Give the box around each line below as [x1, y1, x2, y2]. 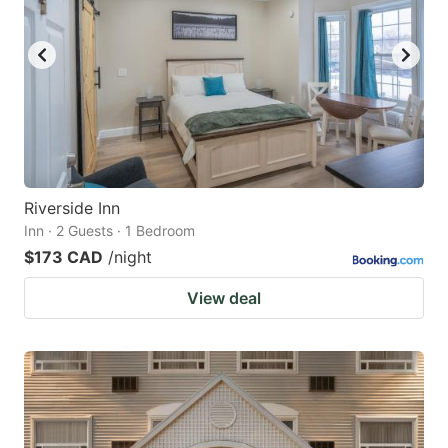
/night [108, 247, 152, 268]
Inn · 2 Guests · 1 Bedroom [24, 222, 195, 240]
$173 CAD [24, 247, 103, 268]
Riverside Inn [24, 198, 120, 219]
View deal [187, 288, 261, 309]
